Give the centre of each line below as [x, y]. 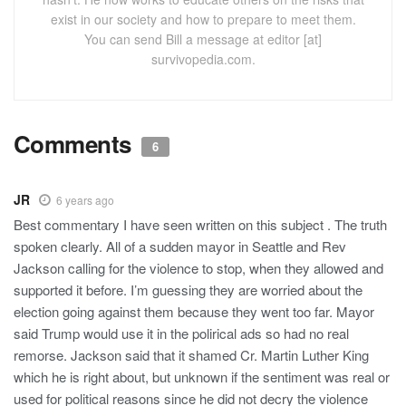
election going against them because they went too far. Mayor [194, 311]
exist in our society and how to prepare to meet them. [203, 19]
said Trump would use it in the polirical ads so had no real [181, 333]
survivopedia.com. [203, 58]
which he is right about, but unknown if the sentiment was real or [202, 376]
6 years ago [85, 199]
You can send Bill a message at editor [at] [203, 39]
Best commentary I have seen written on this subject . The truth [200, 224]
